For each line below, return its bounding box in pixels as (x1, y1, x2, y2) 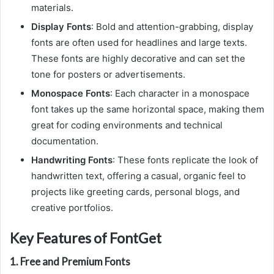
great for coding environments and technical (31, 119, 223, 131)
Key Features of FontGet (10, 229, 161, 246)
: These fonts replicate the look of (113, 154, 258, 166)
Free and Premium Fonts (20, 255, 130, 268)
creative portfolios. (31, 201, 113, 213)
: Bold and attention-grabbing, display (91, 20, 253, 32)
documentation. (31, 135, 98, 147)
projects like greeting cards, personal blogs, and (31, 185, 240, 198)
